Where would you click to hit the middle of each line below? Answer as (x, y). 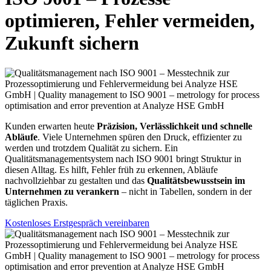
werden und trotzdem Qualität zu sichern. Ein (91, 148)
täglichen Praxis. (36, 202)
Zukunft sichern (72, 43)
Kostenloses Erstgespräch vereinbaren (77, 223)
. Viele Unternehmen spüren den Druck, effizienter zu (140, 137)
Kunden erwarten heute (51, 126)
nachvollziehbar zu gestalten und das (76, 180)
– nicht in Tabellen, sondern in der (185, 191)
